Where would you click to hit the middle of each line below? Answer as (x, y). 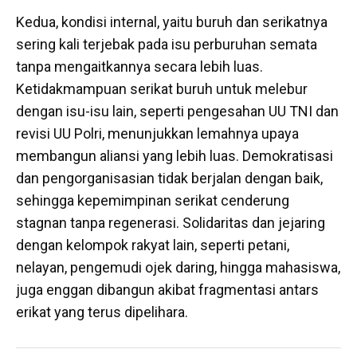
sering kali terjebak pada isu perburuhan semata (167, 45)
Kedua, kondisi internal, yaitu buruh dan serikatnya (172, 22)
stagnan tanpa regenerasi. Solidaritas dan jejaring (171, 223)
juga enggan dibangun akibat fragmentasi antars (167, 290)
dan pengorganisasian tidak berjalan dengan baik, (169, 178)
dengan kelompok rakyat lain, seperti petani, (153, 245)
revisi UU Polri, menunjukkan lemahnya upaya (157, 134)
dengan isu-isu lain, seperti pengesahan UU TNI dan (177, 112)
